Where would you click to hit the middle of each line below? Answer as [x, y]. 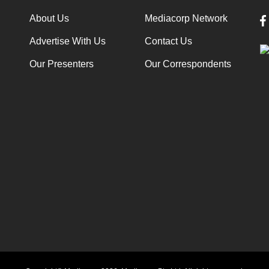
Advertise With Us [67, 41]
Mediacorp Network [186, 18]
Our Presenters [61, 64]
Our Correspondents [188, 64]
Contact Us [168, 41]
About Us [49, 18]
